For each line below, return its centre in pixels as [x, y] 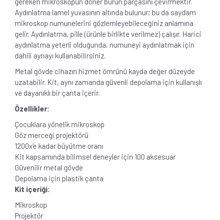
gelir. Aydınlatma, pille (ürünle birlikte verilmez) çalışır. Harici [108, 34]
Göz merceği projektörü [52, 135]
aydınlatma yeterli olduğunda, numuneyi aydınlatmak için [105, 44]
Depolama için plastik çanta [59, 178]
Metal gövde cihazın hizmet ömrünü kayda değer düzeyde [105, 71]
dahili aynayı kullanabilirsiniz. [60, 55]
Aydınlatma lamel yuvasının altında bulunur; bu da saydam [105, 12]
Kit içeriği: [32, 189]
